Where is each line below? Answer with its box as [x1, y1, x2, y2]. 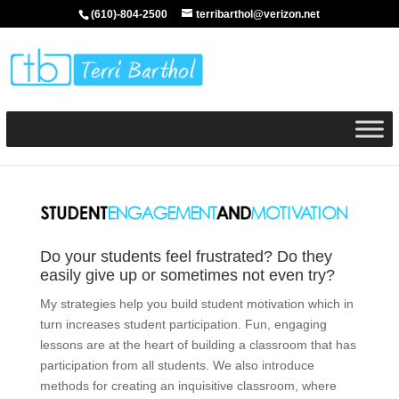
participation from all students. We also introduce [39, 358, 314, 373]
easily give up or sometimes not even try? [39, 266, 335, 285]
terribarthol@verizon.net [196, 8, 321, 20]
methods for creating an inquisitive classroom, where [39, 379, 337, 394]
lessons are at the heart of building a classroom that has [39, 338, 356, 353]
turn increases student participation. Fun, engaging [39, 317, 327, 332]
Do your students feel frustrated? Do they [39, 248, 332, 266]
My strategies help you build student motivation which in [39, 297, 354, 312]
